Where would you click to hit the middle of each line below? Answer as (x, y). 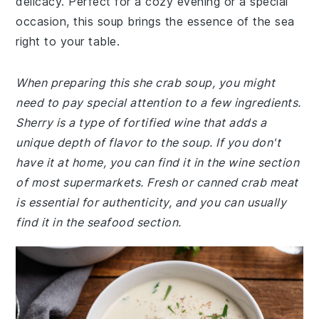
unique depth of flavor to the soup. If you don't (148, 142)
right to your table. (68, 41)
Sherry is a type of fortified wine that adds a (141, 122)
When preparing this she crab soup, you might (146, 83)
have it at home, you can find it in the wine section (158, 162)
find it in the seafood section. (99, 222)
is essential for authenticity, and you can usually (151, 202)
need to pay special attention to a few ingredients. (158, 103)
